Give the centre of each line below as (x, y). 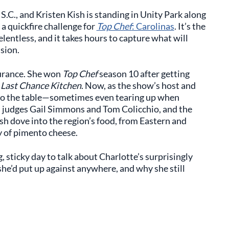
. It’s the (190, 26)
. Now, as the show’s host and (138, 85)
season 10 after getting (143, 74)
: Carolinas (153, 26)
